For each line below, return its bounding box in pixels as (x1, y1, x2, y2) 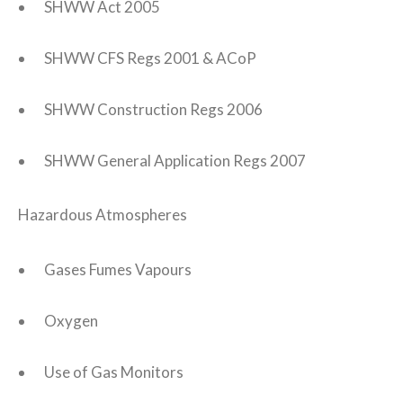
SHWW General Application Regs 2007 (43, 150, 306, 170)
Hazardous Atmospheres (18, 205, 187, 225)
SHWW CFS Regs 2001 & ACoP (43, 48, 256, 67)
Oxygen (43, 310, 98, 330)
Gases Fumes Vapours (43, 259, 192, 279)
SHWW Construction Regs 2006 (43, 99, 263, 119)
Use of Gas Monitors (43, 362, 184, 381)
